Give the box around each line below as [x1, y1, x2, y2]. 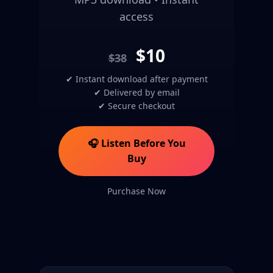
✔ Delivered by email [93, 86, 180, 98]
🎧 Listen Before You [87, 136, 186, 150]
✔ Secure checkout [98, 99, 175, 112]
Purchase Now [107, 185, 166, 197]
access [119, 9, 154, 24]
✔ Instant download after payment [65, 73, 208, 85]
